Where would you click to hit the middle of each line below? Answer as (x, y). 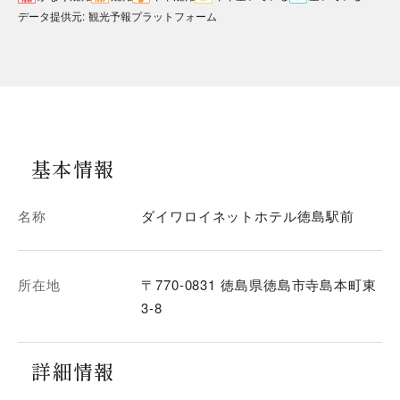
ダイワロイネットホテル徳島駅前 (248, 215)
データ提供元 (50, 15)
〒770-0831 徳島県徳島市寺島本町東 (259, 284)
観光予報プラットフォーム (153, 15)
